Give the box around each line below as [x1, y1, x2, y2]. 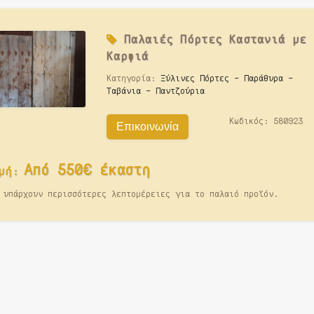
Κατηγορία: [106, 71, 161, 84]
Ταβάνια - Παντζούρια [106, 84, 205, 97]
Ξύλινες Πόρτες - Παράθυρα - [160, 71, 293, 84]
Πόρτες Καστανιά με [172, 31, 306, 47]
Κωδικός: [228, 114, 273, 127]
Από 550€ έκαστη [23, 158, 150, 180]
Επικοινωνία [116, 121, 179, 132]
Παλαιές [123, 31, 173, 47]
